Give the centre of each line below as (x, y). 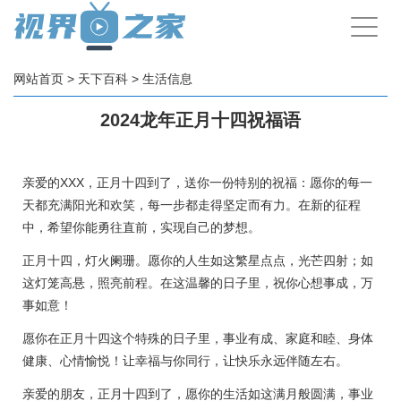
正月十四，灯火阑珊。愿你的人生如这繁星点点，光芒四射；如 (198, 260)
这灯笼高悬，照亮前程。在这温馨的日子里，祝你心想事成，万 (198, 283)
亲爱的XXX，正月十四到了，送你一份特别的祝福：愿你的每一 (197, 183)
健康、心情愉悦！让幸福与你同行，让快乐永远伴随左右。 (185, 361)
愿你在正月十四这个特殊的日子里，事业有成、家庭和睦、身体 (198, 338)
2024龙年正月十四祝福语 (200, 120)
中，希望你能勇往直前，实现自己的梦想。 (141, 227)
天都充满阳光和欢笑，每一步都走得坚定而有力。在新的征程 (192, 205)
